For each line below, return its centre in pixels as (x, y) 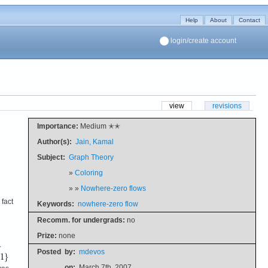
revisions (227, 106)
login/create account (203, 41)
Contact (249, 20)
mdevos (92, 252)
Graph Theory (91, 157)
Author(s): (54, 141)
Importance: (57, 126)
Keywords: (55, 204)
